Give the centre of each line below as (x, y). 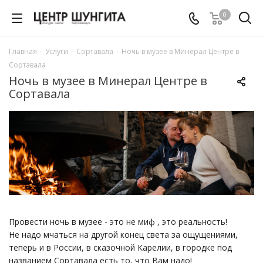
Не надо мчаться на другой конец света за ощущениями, (123, 235)
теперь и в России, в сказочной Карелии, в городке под (120, 248)
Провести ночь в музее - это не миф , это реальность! (123, 222)
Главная (23, 51)
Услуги (57, 51)
